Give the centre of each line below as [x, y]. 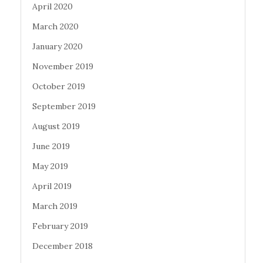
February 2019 [60, 226]
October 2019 [59, 86]
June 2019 [51, 146]
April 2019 [52, 186]
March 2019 [55, 206]
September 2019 [64, 106]
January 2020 [58, 46]
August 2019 [56, 126]
